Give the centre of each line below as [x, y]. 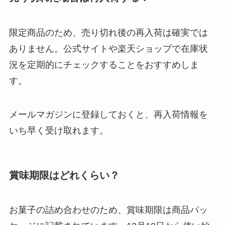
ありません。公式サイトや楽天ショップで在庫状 [108, 48]
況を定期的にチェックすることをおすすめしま [104, 65]
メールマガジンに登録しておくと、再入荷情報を [108, 115]
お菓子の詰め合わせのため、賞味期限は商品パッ [108, 210]
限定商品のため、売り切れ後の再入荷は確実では [108, 32]
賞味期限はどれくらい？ [64, 175]
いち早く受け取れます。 [59, 131]
